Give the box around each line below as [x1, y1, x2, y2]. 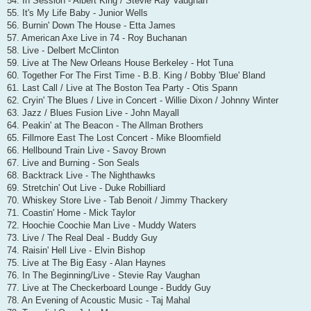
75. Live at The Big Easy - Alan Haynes [7, 257, 166, 268]
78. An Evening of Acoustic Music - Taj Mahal [7, 294, 190, 305]
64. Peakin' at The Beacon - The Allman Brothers [7, 119, 203, 131]
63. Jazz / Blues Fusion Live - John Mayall [7, 107, 179, 118]
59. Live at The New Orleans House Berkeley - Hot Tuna [7, 57, 233, 68]
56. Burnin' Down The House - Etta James [7, 19, 176, 31]
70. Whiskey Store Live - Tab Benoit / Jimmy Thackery [7, 194, 228, 205]
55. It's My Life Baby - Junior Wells [7, 7, 148, 18]
